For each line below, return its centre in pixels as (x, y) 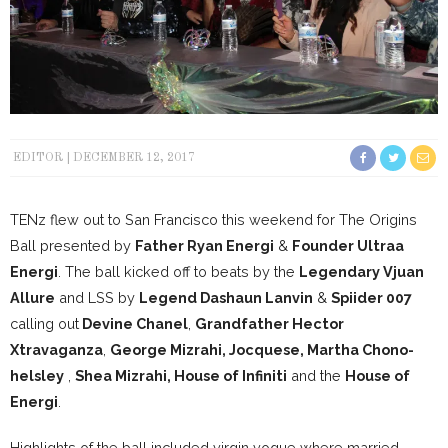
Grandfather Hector (269, 324)
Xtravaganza (56, 350)
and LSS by (97, 298)
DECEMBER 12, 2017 (134, 158)
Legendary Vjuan (361, 272)
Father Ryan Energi (204, 246)
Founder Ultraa (348, 246)
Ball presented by (72, 246)
